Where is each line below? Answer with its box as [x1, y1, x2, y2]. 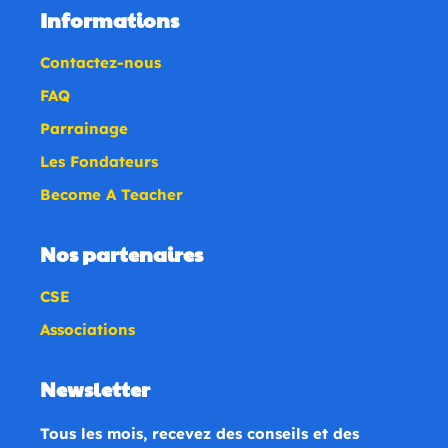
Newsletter [40, 374, 150, 403]
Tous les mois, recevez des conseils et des [40, 423, 359, 443]
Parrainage [40, 118, 128, 138]
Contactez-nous [40, 52, 161, 72]
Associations [40, 319, 135, 339]
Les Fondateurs [40, 151, 158, 171]
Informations [40, 5, 179, 34]
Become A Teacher [40, 184, 183, 204]
